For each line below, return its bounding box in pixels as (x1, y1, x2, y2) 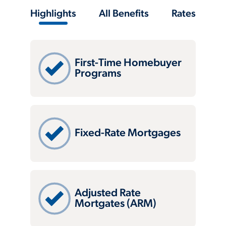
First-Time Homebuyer (75, 58, 182, 69)
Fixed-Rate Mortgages (75, 128, 181, 139)
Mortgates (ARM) (75, 198, 156, 209)
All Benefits (99, 9, 149, 19)
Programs (75, 68, 121, 79)
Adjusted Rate (75, 188, 141, 199)
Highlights (30, 9, 76, 19)
